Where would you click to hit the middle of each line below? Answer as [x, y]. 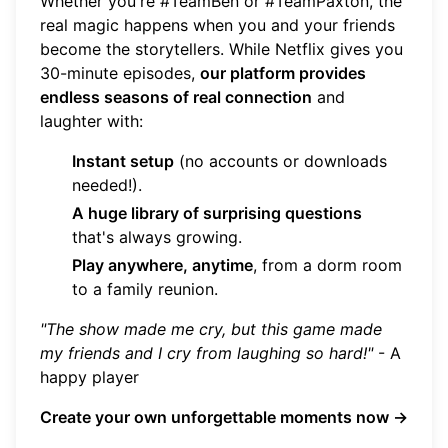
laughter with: [91, 120]
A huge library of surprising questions [217, 212]
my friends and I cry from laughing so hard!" [206, 352]
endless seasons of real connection [176, 96]
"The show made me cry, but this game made [211, 328]
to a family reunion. [145, 288]
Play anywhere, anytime [162, 264]
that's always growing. [157, 236]
